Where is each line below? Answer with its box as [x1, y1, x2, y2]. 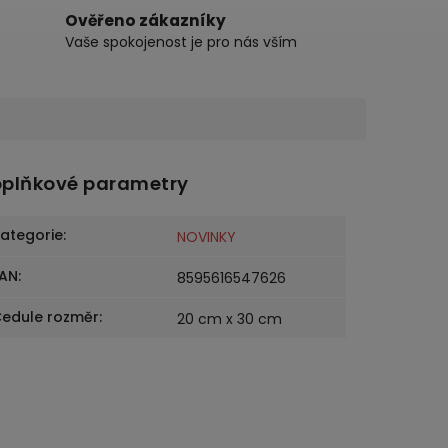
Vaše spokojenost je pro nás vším [65, 32, 298, 52]
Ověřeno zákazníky [65, 10, 227, 31]
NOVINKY [177, 227, 236, 248]
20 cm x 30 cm [177, 309, 282, 330]
